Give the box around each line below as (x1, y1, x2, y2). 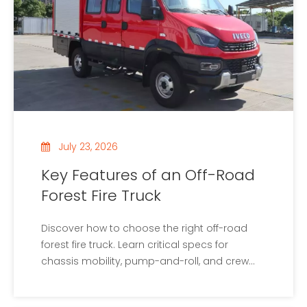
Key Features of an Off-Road (41, 164, 255, 186)
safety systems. (41, 271, 118, 285)
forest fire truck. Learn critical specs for (41, 238, 228, 252)
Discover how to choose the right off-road (41, 221, 247, 236)
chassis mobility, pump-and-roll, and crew (41, 254, 249, 269)
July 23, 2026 (58, 140, 118, 154)
